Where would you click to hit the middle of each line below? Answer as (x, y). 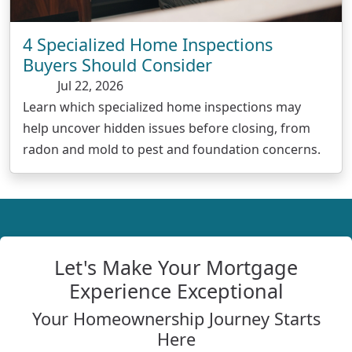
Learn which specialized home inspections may (162, 107)
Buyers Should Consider (117, 65)
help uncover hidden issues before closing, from (167, 128)
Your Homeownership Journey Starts (176, 319)
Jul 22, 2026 (89, 86)
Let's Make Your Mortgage (176, 268)
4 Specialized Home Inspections (148, 45)
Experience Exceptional (176, 291)
